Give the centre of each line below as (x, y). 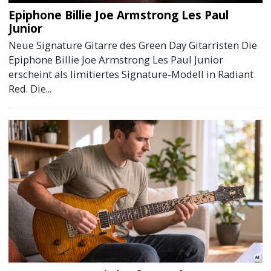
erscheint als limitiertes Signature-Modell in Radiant (131, 74)
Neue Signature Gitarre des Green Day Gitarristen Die (133, 45)
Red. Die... (30, 89)
